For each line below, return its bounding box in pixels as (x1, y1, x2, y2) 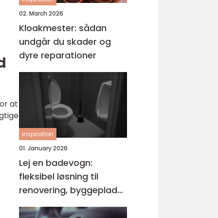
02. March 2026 (19, 9, 63, 18)
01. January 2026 (19, 144, 68, 152)
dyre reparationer (19, 49, 96, 61)
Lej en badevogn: (19, 157, 92, 169)
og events (19, 198, 63, 210)
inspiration (22, 130, 54, 138)
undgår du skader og (19, 36, 111, 48)
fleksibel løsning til (19, 170, 98, 182)
